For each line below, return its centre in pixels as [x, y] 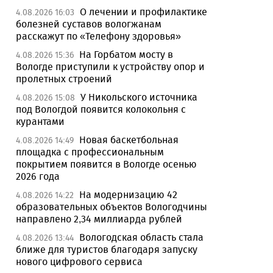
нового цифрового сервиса [79, 262]
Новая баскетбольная [129, 140]
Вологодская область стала [141, 237]
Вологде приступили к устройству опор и [110, 67]
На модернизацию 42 [128, 195]
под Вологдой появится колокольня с [101, 109]
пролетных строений [64, 79]
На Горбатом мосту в [126, 55]
